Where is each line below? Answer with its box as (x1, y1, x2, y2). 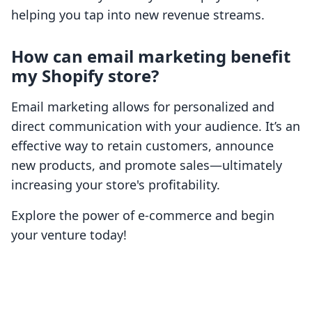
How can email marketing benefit (11, 45, 290, 68)
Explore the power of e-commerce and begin (11, 207, 274, 224)
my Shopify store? (11, 64, 159, 88)
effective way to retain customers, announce (11, 137, 274, 155)
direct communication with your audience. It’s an (11, 118, 300, 135)
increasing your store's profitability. (11, 176, 220, 194)
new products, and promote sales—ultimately (11, 157, 282, 174)
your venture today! (11, 226, 127, 244)
